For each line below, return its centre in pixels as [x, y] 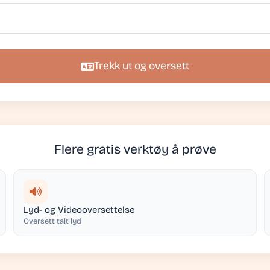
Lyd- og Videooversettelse [79, 210]
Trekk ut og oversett [142, 66]
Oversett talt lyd [52, 221]
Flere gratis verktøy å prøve [135, 149]
